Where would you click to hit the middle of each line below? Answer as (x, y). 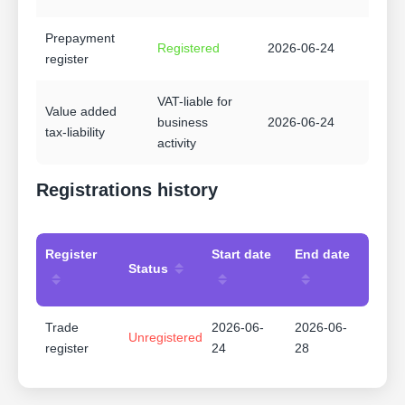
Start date (241, 254)
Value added (81, 112)
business (183, 122)
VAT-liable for (195, 102)
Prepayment (80, 38)
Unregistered (165, 338)
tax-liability (75, 132)
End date (322, 254)
